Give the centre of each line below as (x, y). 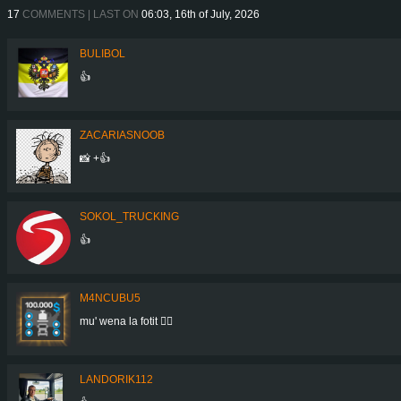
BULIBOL (102, 53)
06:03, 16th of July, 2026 (200, 14)
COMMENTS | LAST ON (81, 14)
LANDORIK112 (116, 379)
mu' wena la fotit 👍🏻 (126, 321)
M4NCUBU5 (110, 298)
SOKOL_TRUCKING (129, 216)
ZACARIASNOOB (122, 135)
